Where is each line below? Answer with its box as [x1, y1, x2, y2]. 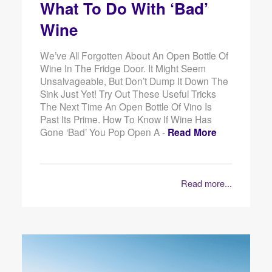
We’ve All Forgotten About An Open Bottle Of [39, 49, 228, 63]
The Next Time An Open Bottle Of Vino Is [39, 100, 212, 114]
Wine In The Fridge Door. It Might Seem [39, 61, 206, 75]
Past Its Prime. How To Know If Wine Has [39, 112, 212, 126]
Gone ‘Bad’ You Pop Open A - [39, 125, 168, 139]
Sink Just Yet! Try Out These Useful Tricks [39, 87, 216, 101]
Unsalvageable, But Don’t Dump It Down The [39, 74, 228, 88]
